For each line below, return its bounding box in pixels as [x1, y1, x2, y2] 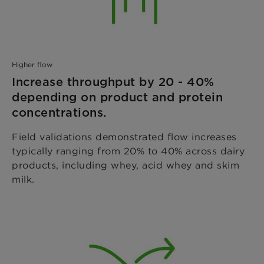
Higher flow [12, 60, 52, 70]
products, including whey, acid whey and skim [12, 159, 239, 171]
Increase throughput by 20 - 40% [12, 75, 214, 90]
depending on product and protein [12, 90, 223, 105]
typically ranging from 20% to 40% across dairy [12, 145, 245, 157]
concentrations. [12, 105, 107, 120]
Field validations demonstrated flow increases [12, 131, 237, 143]
